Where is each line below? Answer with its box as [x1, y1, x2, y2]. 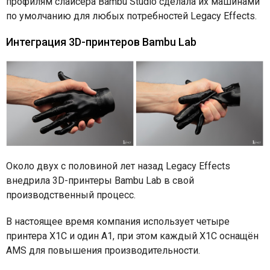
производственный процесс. [6, 189, 138, 201]
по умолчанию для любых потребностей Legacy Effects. [6, 10, 259, 22]
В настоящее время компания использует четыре [6, 215, 230, 227]
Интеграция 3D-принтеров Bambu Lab [6, 36, 196, 49]
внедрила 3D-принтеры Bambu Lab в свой [6, 174, 194, 186]
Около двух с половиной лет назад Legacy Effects [6, 160, 230, 172]
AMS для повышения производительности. [6, 244, 202, 256]
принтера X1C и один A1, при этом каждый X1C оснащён [6, 230, 259, 242]
